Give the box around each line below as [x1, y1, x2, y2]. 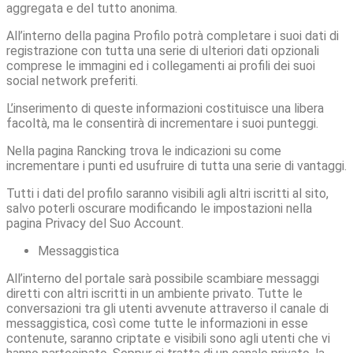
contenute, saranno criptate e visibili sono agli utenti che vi [6, 330, 330, 346]
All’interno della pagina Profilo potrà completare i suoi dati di [6, 28, 339, 43]
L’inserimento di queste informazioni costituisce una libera [6, 100, 324, 116]
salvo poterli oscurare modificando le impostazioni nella [6, 200, 312, 216]
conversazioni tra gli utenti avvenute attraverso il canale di [6, 300, 329, 316]
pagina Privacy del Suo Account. [6, 215, 184, 231]
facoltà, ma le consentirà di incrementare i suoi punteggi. [6, 115, 318, 131]
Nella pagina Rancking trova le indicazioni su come [6, 143, 281, 158]
